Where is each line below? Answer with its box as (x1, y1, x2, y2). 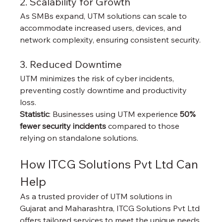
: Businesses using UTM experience (49, 109, 180, 119)
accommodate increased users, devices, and (20, 22, 184, 33)
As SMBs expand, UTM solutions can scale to (20, 10, 189, 21)
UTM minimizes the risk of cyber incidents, (20, 73, 176, 83)
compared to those (106, 120, 182, 131)
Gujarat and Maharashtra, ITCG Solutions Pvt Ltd (20, 203, 202, 213)
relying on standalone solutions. (20, 132, 139, 143)
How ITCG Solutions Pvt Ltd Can (20, 156, 201, 171)
